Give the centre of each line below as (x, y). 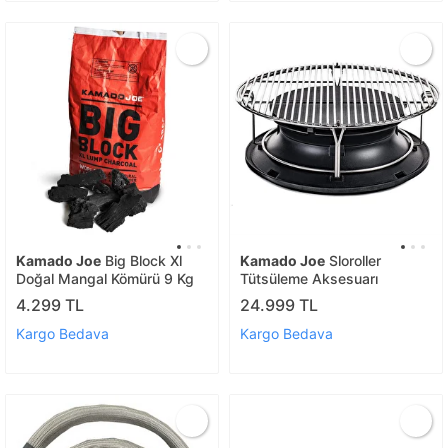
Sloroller (353, 260)
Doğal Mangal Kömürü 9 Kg (105, 278)
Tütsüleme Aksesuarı (309, 278)
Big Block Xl (141, 260)
